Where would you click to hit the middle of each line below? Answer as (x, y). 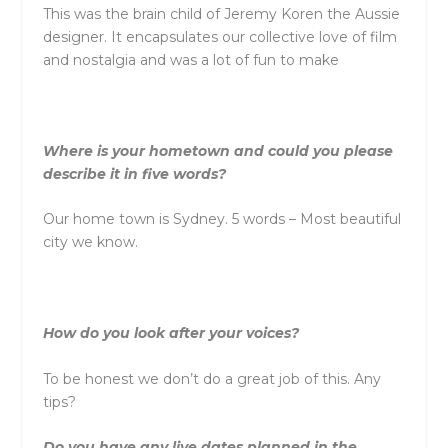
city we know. (90, 242)
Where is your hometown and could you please (217, 151)
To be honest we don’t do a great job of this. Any (211, 378)
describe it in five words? (134, 174)
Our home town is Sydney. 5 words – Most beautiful (221, 219)
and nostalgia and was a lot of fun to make (190, 60)
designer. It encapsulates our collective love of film (219, 37)
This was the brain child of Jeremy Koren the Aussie (221, 14)
